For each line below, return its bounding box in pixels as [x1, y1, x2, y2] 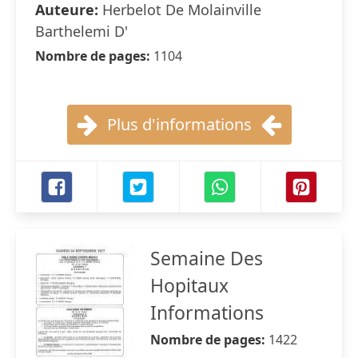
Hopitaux [150, 272, 229, 298]
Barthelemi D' [35, 22, 128, 41]
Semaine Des [150, 245, 263, 271]
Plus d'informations [106, 113, 252, 135]
